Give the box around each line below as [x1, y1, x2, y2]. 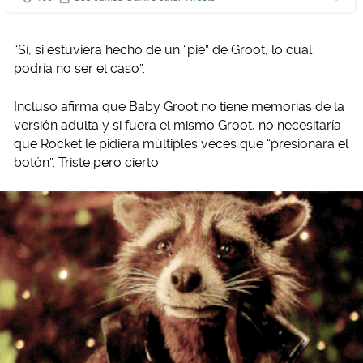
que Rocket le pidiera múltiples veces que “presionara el [14, 136, 348, 152]
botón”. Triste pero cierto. [14, 155, 161, 171]
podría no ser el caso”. [14, 61, 145, 77]
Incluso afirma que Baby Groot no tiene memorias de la [14, 99, 344, 115]
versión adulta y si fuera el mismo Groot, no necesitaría [14, 117, 341, 134]
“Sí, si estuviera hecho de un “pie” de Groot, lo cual [14, 42, 312, 58]
